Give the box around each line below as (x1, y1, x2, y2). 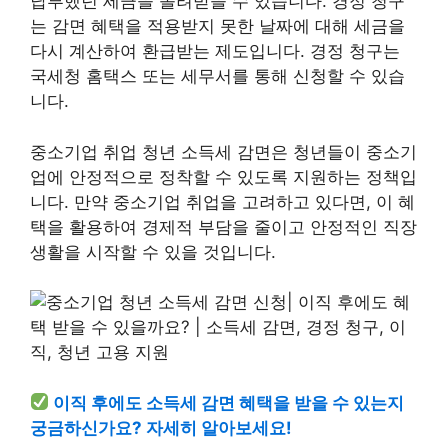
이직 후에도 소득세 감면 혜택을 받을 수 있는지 (53, 392, 405, 413)
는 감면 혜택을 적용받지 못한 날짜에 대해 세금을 (30, 16, 405, 36)
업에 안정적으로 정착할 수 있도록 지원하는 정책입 (30, 166, 417, 187)
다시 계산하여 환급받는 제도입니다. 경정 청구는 (30, 41, 400, 61)
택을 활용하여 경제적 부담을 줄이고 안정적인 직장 (30, 216, 417, 237)
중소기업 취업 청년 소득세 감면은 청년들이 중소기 (30, 141, 417, 162)
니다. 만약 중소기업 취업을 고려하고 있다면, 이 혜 (30, 191, 415, 212)
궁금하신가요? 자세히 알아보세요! (30, 417, 292, 438)
